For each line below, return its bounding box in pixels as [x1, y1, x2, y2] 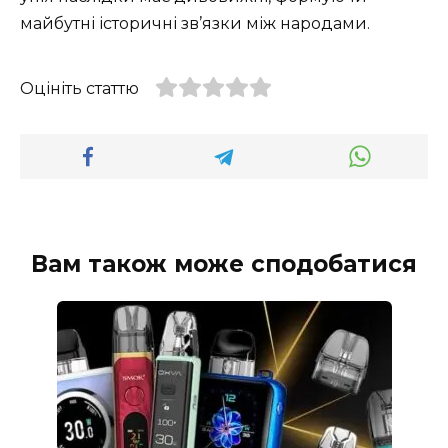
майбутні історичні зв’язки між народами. [20, 13, 370, 33]
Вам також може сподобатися [31, 249, 417, 278]
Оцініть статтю [20, 78, 139, 98]
